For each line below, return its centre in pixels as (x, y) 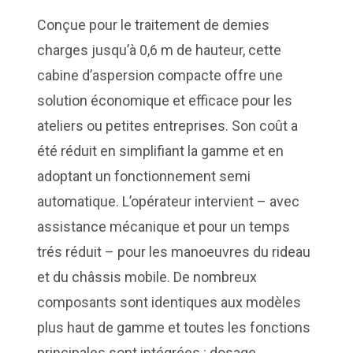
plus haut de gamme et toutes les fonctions (174, 327)
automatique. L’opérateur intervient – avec (169, 201)
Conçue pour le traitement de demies (154, 25)
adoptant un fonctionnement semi (144, 176)
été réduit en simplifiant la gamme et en (161, 151)
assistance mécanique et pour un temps (164, 227)
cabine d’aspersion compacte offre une (160, 75)
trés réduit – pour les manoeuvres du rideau (174, 252)
